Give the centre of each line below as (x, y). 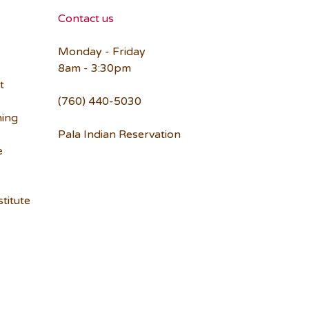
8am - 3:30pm (94, 68)
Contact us (86, 19)
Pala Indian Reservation (119, 134)
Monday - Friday (101, 52)
